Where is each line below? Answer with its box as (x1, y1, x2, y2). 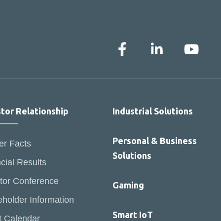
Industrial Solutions (112, 106, 193, 116)
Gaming (112, 180, 144, 190)
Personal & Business (112, 136, 197, 146)
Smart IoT (112, 210, 153, 220)
